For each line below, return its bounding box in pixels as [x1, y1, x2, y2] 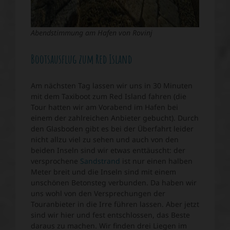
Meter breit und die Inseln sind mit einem [31, 167, 176, 177]
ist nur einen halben [120, 156, 193, 166]
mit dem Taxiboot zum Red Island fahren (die [31, 91, 186, 102]
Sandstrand [80, 156, 120, 166]
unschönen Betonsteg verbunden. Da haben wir [31, 178, 197, 188]
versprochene [31, 156, 80, 166]
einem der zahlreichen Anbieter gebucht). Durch [31, 113, 199, 123]
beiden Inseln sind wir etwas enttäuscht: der [31, 145, 185, 156]
